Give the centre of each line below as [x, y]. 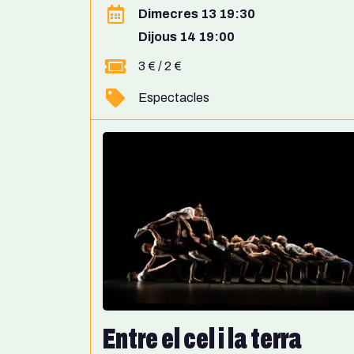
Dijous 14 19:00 [186, 36]
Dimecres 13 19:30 [197, 14]
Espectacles [174, 98]
